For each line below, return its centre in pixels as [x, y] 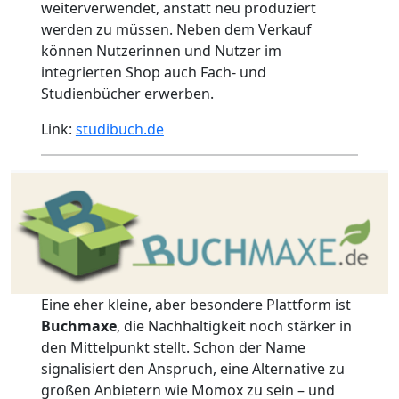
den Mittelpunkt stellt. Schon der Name [173, 348]
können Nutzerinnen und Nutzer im [161, 51]
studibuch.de [119, 130]
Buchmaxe [78, 326]
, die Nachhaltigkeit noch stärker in [234, 326]
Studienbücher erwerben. [127, 94]
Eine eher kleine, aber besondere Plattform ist [195, 305]
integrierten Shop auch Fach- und [153, 73]
